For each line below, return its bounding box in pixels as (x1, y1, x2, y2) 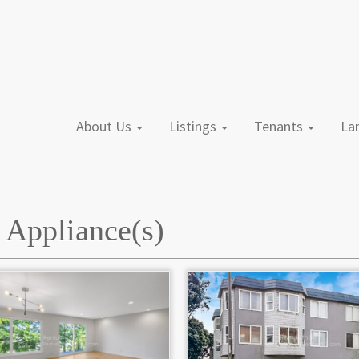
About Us (84, 117, 135, 135)
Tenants (262, 117, 306, 135)
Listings (176, 117, 220, 135)
